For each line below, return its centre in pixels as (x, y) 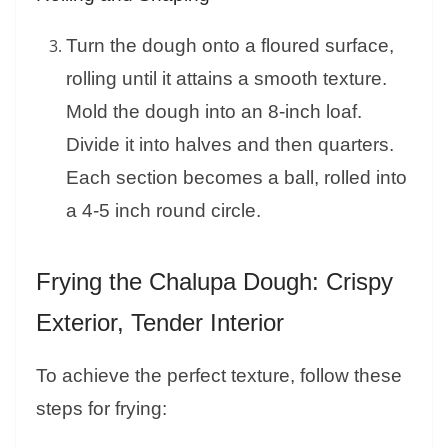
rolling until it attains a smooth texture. (226, 79)
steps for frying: (101, 409)
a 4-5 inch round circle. (163, 211)
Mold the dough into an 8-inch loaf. (214, 112)
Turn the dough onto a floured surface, (230, 46)
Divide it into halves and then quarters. (230, 145)
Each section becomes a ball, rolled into (236, 178)
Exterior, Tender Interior (160, 323)
